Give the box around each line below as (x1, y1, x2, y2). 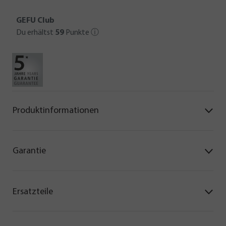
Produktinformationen (13, 106, 99, 116)
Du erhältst (16, 28, 55, 37)
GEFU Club (16, 16, 54, 25)
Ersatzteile (13, 187, 53, 197)
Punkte (64, 28, 91, 37)
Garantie (13, 146, 46, 156)
